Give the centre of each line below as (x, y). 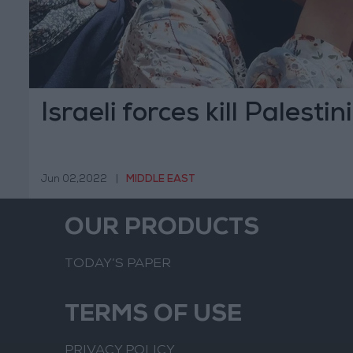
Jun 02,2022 (74, 180)
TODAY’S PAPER (118, 265)
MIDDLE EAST (161, 180)
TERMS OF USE (153, 316)
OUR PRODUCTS (162, 230)
